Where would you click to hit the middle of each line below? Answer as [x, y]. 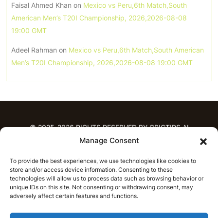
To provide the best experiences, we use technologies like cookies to [103, 161]
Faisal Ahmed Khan [41, 5]
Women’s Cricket [164, 175]
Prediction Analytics [116, 200]
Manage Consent [109, 140]
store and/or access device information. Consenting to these [91, 170]
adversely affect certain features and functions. [74, 196]
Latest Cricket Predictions [150, 188]
